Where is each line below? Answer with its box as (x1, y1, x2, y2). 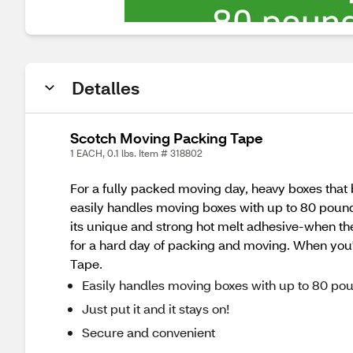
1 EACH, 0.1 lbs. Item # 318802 (70, 147, 203, 159)
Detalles (72, 76, 139, 99)
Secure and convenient (82, 324, 215, 340)
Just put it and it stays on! (82, 300, 229, 317)
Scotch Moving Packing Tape (70, 128, 263, 147)
